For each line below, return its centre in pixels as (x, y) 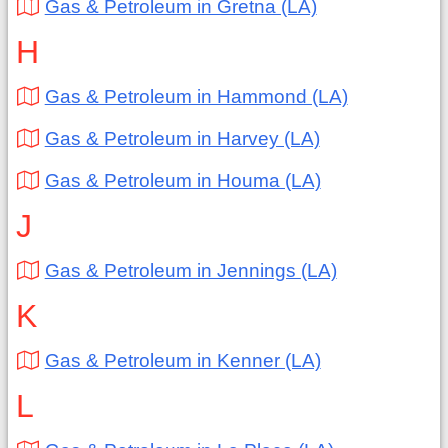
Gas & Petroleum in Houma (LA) (182, 180)
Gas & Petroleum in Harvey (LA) (182, 138)
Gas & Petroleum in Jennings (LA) (190, 270)
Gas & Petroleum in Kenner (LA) (182, 360)
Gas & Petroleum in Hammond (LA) (196, 96)
